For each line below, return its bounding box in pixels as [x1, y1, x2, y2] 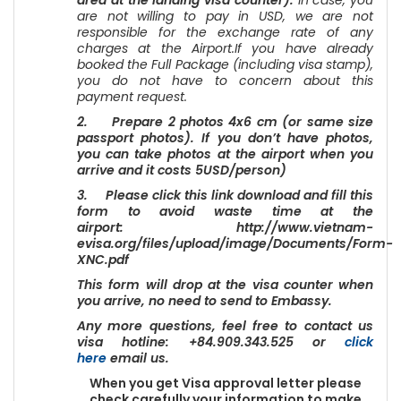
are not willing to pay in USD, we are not [77, 7, 373, 25]
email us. [110, 349, 169, 367]
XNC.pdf [77, 251, 129, 269]
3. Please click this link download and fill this [77, 186, 373, 204]
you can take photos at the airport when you [77, 145, 373, 163]
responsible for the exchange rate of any [77, 23, 373, 41]
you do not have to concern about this [77, 72, 373, 90]
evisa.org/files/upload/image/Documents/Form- [77, 235, 393, 252]
